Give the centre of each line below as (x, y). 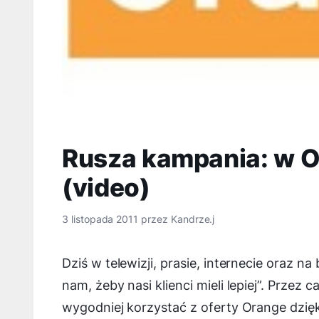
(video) (106, 187)
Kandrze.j (193, 219)
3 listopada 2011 (100, 219)
